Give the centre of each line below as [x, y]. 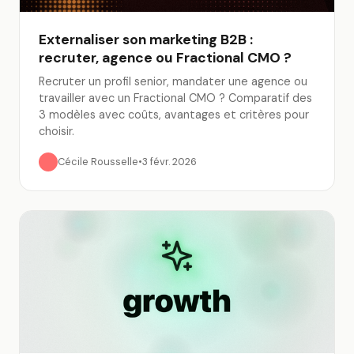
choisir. [56, 131]
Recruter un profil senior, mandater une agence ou [173, 81]
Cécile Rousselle [98, 162]
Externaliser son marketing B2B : [146, 40]
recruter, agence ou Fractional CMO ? [165, 58]
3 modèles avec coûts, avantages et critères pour [174, 115]
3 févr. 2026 [169, 162]
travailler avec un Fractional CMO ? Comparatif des [175, 98]
